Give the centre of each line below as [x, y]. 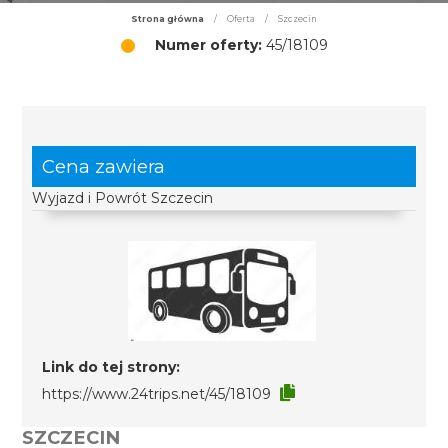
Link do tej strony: [111, 367]
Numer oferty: [208, 45]
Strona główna [167, 19]
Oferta [241, 19]
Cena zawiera [104, 166]
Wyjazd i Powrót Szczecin [123, 198]
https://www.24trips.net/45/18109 [157, 394]
